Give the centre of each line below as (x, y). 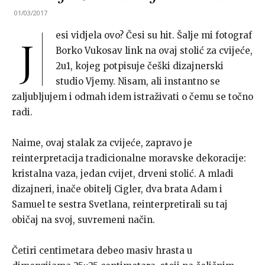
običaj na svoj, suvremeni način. (83, 220)
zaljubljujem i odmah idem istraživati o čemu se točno (132, 97)
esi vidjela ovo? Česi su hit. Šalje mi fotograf (154, 35)
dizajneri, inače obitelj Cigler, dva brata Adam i (117, 189)
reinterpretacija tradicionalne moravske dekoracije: (129, 159)
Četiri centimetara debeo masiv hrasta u (102, 251)
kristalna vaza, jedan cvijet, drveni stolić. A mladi (123, 174)
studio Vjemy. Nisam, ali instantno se (138, 82)
